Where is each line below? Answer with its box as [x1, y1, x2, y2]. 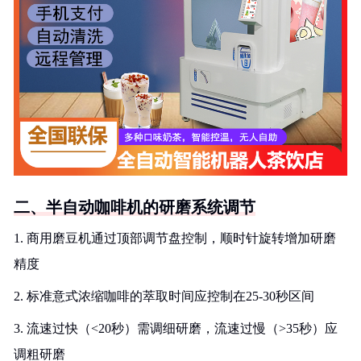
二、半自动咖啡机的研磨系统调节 [14, 198, 255, 216]
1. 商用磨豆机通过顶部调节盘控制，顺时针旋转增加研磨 [14, 231, 336, 245]
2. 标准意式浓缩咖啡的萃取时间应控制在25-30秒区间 [14, 289, 314, 303]
